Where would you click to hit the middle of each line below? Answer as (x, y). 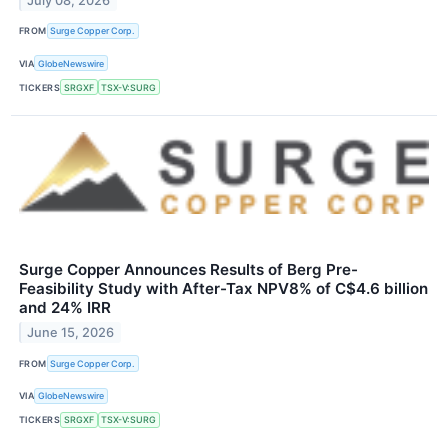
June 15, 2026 (71, 333)
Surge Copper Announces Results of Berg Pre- (188, 270)
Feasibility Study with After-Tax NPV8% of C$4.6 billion (223, 289)
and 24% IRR (65, 308)
